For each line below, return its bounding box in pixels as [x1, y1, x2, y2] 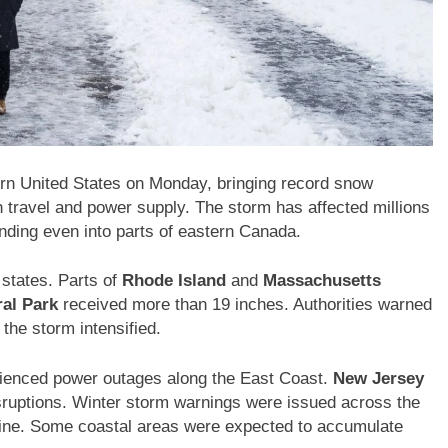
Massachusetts [263, 271, 381, 291]
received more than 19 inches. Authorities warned [58, 295, 432, 315]
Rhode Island [122, 271, 226, 291]
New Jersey [333, 368, 424, 388]
